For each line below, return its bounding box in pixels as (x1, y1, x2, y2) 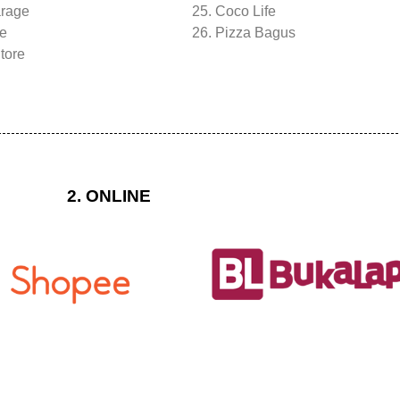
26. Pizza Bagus (192, 25, 296, 40)
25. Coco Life (192, 4, 277, 19)
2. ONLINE (67, 187, 151, 205)
